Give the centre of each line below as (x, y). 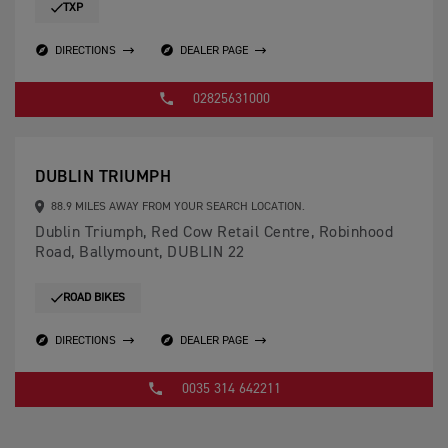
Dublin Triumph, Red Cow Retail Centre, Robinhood (214, 233)
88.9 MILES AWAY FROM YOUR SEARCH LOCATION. (176, 207)
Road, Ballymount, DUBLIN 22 (140, 253)
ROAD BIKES (94, 298)
